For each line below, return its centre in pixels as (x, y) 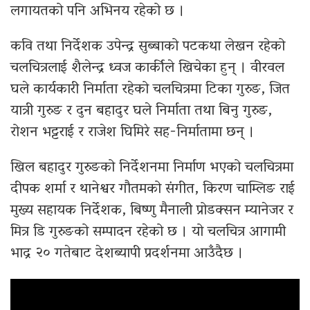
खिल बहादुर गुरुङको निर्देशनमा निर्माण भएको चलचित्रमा (152, 168)
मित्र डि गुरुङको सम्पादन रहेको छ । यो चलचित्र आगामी (148, 233)
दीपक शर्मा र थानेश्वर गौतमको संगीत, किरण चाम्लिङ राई (153, 190)
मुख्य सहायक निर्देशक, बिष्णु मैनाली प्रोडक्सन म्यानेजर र (152, 211)
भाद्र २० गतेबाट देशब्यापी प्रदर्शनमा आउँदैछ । (127, 254)
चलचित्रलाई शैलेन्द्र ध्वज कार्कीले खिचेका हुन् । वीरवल (147, 69)
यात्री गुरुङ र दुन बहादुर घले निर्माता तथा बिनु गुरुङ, (141, 112)
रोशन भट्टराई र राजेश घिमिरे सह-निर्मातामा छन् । (133, 133)
